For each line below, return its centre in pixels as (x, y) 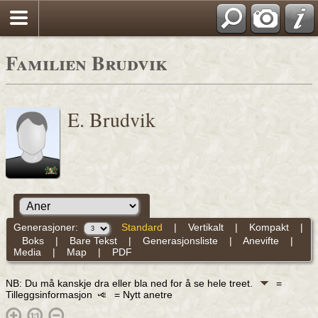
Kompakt (269, 227)
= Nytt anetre (139, 294)
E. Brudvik (111, 119)
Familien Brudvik (87, 63)
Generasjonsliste (180, 240)
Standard (142, 227)
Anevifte (261, 240)
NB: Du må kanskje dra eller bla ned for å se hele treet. (131, 283)
